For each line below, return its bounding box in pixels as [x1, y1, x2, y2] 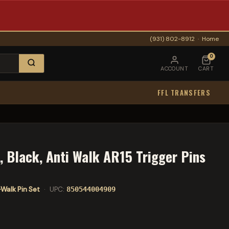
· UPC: [40, 185, 66, 194]
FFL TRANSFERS [157, 87, 211, 98]
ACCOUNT [161, 64, 189, 72]
